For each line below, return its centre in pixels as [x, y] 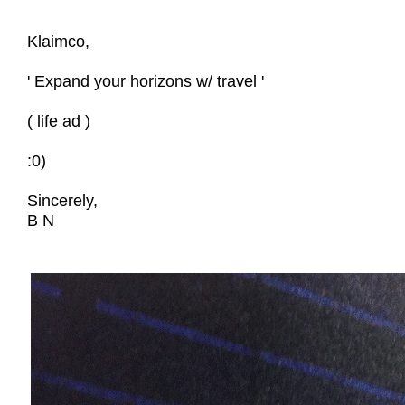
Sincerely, [62, 201]
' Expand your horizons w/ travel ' [146, 82]
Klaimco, [58, 42]
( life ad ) [59, 122]
